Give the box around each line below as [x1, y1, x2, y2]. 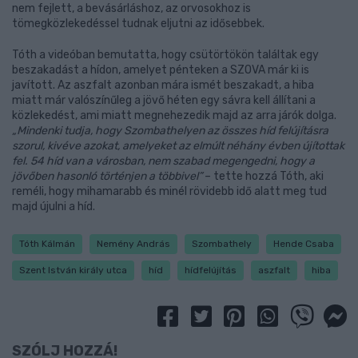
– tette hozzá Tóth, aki [202, 169, 324, 183]
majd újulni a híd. [12, 200, 95, 213]
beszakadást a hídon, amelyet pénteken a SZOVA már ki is [12, 63, 309, 77]
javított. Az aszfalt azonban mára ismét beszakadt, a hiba [12, 78, 314, 92]
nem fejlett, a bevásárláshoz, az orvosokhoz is [12, 2, 251, 15]
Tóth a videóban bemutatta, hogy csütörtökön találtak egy [12, 48, 319, 62]
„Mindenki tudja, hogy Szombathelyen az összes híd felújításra [12, 124, 328, 137]
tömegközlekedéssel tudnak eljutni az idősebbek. [12, 17, 265, 30]
